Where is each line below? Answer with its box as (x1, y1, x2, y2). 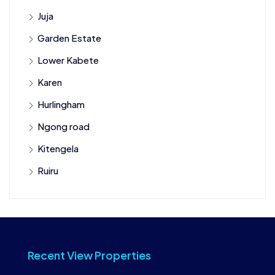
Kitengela (37, 142, 79, 154)
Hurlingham (37, 98, 85, 110)
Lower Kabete (37, 53, 99, 66)
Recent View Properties (28, 247, 151, 262)
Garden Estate (37, 31, 101, 44)
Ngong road (37, 120, 90, 132)
